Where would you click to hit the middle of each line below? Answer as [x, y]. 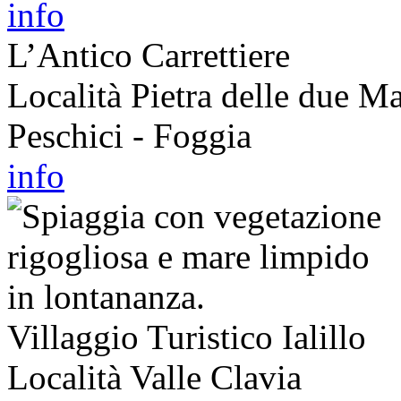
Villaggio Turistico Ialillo [187, 337]
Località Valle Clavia [154, 377]
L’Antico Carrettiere [149, 55]
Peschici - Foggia [129, 135]
